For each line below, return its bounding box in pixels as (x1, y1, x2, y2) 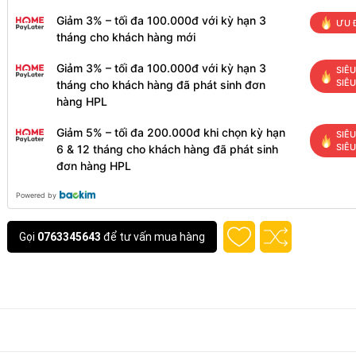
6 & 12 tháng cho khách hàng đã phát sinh (56, 142, 278, 156)
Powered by (16, 191, 56, 199)
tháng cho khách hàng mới (56, 30, 195, 44)
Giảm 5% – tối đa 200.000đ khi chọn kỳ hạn (56, 126, 285, 139)
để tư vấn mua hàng (101, 230, 205, 243)
